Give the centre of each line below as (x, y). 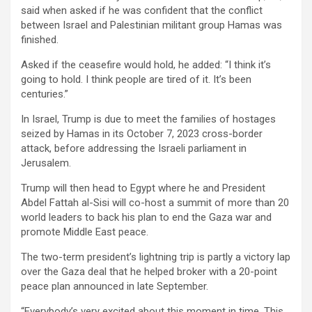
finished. (40, 39)
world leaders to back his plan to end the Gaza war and (146, 217)
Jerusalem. (46, 163)
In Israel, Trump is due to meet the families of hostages (148, 119)
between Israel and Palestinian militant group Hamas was (151, 25)
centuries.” (45, 94)
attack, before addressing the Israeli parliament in (134, 148)
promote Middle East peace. (85, 232)
